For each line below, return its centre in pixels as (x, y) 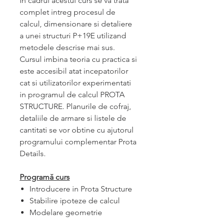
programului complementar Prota (78, 141)
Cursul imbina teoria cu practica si (78, 59)
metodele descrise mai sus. (67, 47)
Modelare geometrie (66, 212)
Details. (33, 153)
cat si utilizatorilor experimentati (75, 82)
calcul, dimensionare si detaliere (76, 24)
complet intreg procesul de (68, 12)
